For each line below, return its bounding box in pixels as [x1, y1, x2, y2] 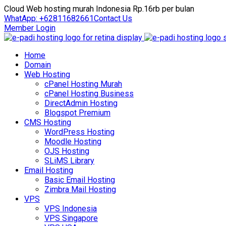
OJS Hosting [44, 146, 89, 156]
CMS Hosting [24, 118, 71, 127]
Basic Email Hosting [44, 175, 115, 185]
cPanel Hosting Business [44, 89, 134, 98]
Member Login [4, 23, 55, 33]
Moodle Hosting [44, 137, 101, 146]
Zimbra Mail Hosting [44, 185, 116, 194]
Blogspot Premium [44, 108, 110, 118]
